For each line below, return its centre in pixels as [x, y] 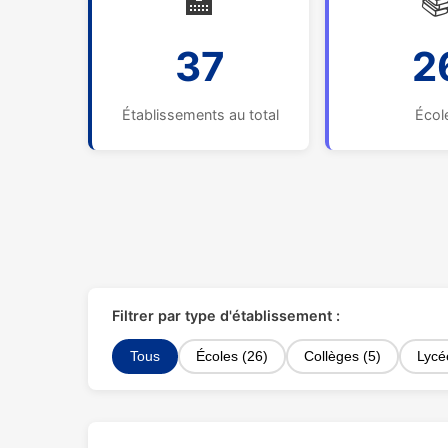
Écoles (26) [232, 356]
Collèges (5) [342, 356]
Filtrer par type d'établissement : [226, 315]
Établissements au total [200, 114]
